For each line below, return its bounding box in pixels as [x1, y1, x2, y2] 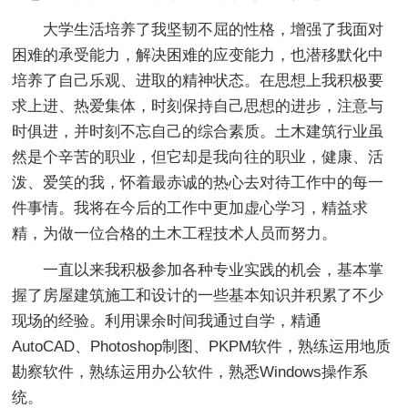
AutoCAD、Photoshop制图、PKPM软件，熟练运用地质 [12, 337, 392, 355]
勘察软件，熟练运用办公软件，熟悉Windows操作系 [12, 362, 369, 381]
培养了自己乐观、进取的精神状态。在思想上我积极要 [12, 71, 384, 89]
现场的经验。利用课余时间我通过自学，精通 [12, 311, 322, 330]
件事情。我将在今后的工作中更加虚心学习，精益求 [12, 199, 369, 217]
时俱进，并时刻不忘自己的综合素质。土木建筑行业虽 [12, 122, 384, 140]
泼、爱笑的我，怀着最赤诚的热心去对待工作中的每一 [12, 173, 384, 191]
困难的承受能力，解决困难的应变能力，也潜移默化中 [12, 46, 384, 64]
